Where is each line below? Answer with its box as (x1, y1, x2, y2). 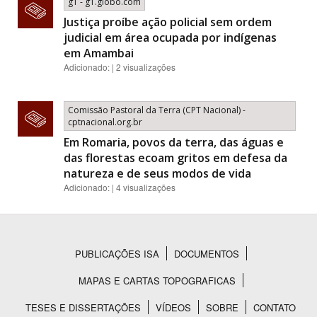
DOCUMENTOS (173, 247, 239, 260)
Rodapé (11, 257, 86, 287)
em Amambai (64, 45, 134, 61)
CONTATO (253, 301, 296, 314)
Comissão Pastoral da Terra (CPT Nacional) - (68, 104, 246, 116)
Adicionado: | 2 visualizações (64, 61, 175, 73)
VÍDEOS (156, 301, 191, 314)
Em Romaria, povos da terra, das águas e (64, 134, 284, 150)
